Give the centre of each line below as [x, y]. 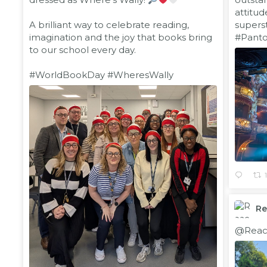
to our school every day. [83, 50]
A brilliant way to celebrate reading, [109, 25]
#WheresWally [140, 75]
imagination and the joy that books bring [121, 37]
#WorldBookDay [67, 75]
